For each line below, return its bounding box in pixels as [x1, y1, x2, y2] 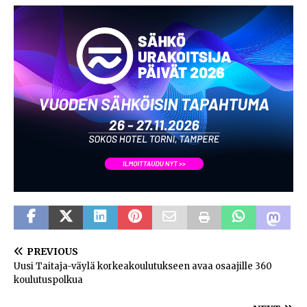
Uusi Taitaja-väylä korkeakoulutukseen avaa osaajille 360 [14, 260, 272, 272]
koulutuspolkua [14, 273, 83, 286]
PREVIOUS [27, 245, 78, 258]
